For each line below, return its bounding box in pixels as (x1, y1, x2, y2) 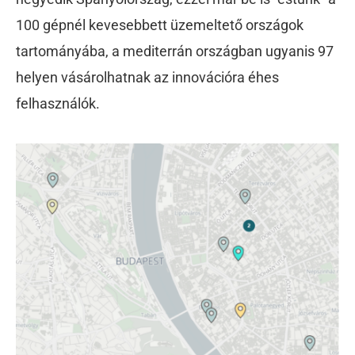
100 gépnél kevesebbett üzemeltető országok (16, 17, 303, 34)
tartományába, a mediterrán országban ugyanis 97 (16, 43, 334, 60)
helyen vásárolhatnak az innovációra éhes (16, 69, 279, 86)
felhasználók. (16, 95, 100, 113)
